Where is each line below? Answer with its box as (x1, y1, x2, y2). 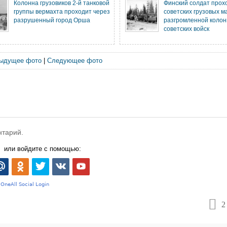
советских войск (164, 25, 209, 32)
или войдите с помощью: (4, 145, 81, 153)
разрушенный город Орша (14, 17, 90, 23)
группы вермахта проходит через (14, 8, 110, 15)
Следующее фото (47, 57, 102, 64)
